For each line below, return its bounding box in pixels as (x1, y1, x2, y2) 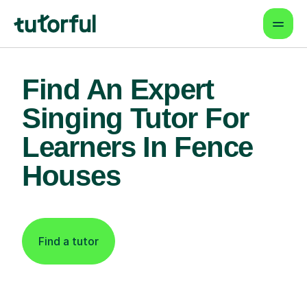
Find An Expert (22, 73, 214, 106)
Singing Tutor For (22, 102, 249, 134)
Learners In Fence (22, 131, 253, 163)
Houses (22, 160, 121, 192)
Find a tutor (38, 234, 99, 248)
